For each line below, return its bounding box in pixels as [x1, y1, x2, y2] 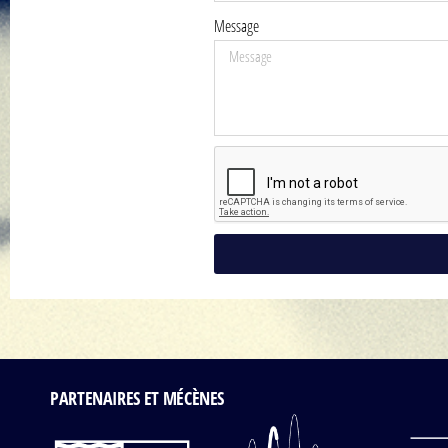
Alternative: [213, 279, 319, 307]
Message [213, 15, 259, 37]
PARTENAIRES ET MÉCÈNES [50, 386, 225, 410]
